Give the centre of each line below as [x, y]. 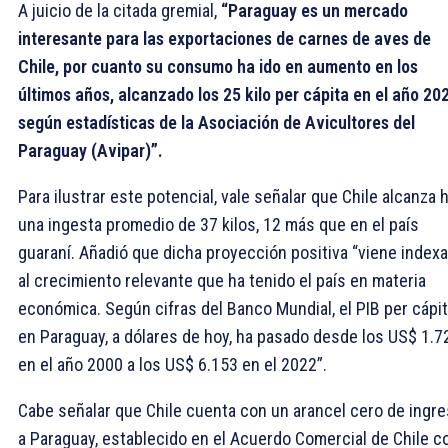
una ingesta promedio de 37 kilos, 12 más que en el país [218, 224]
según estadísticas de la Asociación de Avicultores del [216, 122]
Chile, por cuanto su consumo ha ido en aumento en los [218, 66]
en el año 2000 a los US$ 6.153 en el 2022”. [172, 364]
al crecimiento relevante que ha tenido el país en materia [222, 280]
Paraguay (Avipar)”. [90, 150]
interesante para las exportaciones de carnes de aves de [224, 38]
